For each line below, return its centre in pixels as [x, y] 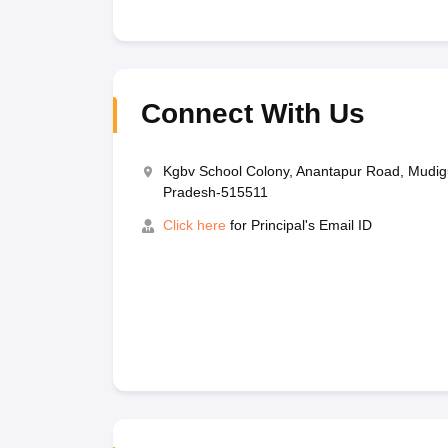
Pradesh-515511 [215, 192]
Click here [194, 225]
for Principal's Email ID [298, 225]
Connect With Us [252, 113]
